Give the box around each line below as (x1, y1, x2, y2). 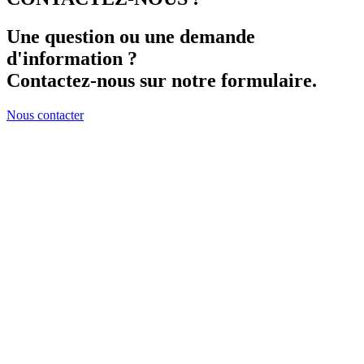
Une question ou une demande (6, 26, 255, 48)
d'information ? (6, 48, 137, 70)
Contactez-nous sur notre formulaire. (6, 70, 317, 92)
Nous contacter (6, 108, 84, 123)
